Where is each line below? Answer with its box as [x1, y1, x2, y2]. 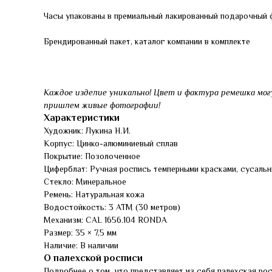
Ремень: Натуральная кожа [44, 189, 144, 199]
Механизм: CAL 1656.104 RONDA [44, 215, 167, 225]
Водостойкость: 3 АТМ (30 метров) [44, 202, 180, 212]
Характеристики [44, 112, 120, 123]
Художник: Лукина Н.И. [44, 126, 131, 135]
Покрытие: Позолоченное [44, 151, 140, 161]
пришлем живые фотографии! [44, 100, 160, 110]
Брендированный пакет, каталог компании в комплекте [44, 36, 250, 46]
